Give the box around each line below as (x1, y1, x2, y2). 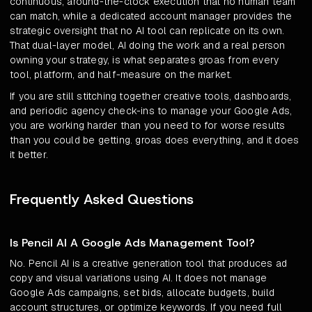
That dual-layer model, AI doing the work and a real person (10, 39, 286, 52)
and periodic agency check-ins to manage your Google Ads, (10, 104, 292, 118)
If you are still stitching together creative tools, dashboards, (10, 90, 292, 103)
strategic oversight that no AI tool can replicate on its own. (10, 24, 285, 38)
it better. (10, 148, 49, 162)
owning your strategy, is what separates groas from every (10, 54, 279, 67)
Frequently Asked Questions (10, 190, 194, 209)
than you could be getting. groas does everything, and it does (10, 134, 299, 147)
